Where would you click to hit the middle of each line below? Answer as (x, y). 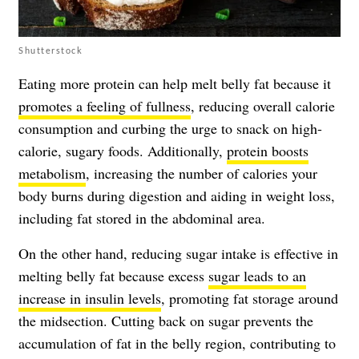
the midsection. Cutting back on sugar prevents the (166, 321)
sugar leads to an (257, 276)
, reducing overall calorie (263, 106)
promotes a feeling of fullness (105, 106)
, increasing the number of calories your (202, 173)
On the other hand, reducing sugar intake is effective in (178, 254)
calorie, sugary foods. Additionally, (123, 151)
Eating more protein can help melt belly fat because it (175, 84)
